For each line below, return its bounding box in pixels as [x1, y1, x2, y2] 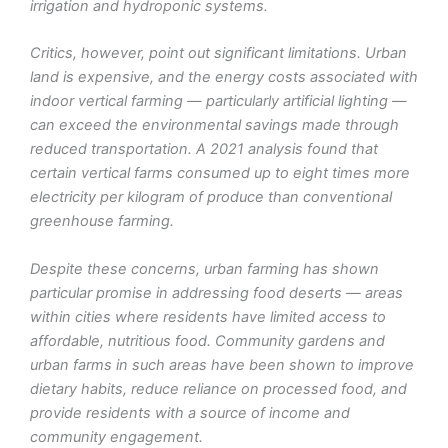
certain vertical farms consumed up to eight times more [30, 164, 410, 183]
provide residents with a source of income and [30, 403, 350, 422]
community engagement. [30, 427, 203, 446]
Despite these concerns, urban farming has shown [30, 259, 379, 278]
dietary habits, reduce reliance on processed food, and [30, 379, 407, 398]
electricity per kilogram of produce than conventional [30, 188, 392, 207]
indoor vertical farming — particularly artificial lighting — [30, 92, 407, 111]
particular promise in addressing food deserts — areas [30, 283, 403, 302]
